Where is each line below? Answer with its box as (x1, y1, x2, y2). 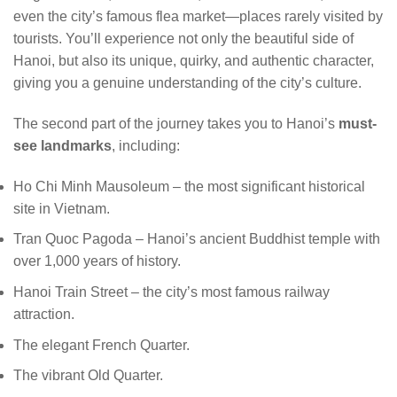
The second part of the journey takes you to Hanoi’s (13, 116, 339, 132)
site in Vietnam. (13, 200, 110, 216)
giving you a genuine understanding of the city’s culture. (13, 75, 362, 91)
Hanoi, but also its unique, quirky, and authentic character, (13, 53, 374, 69)
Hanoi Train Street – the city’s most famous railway (13, 284, 330, 300)
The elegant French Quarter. (13, 337, 190, 353)
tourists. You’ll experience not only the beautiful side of (13, 31, 354, 47)
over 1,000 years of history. (13, 253, 181, 269)
